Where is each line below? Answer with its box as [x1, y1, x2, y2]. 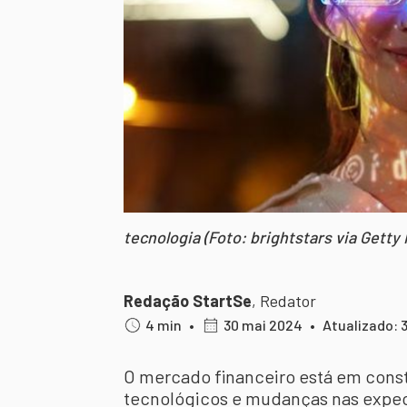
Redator [260, 291, 316, 311]
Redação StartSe [124, 291, 252, 311]
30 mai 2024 [223, 316, 303, 333]
